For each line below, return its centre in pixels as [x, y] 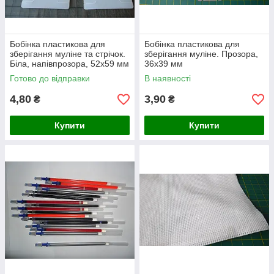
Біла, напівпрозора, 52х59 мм [69, 64]
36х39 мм [164, 64]
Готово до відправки [50, 78]
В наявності [168, 78]
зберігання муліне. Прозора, [201, 54]
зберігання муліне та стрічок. [68, 54]
